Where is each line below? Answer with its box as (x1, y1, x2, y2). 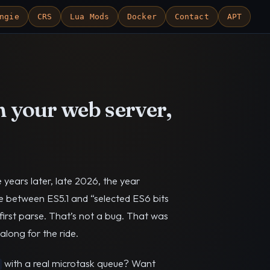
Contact (174, 12, 209, 21)
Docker (127, 12, 157, 21)
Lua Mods (70, 12, 109, 21)
